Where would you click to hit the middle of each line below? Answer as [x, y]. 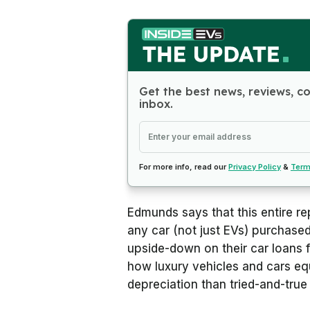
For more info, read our [184, 166]
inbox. [156, 103]
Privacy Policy [255, 166]
